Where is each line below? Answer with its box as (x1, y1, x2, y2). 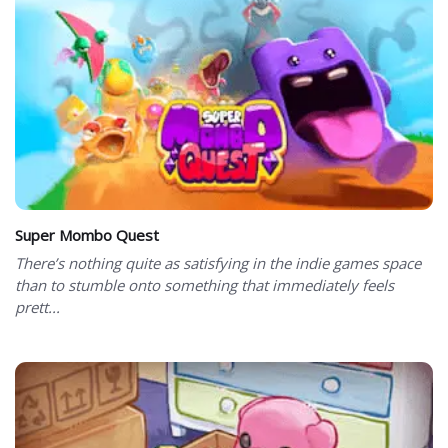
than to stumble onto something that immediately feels (15, 275, 394, 296)
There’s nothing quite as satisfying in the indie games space (15, 253, 421, 274)
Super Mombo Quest (15, 225, 159, 246)
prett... (15, 297, 60, 318)
